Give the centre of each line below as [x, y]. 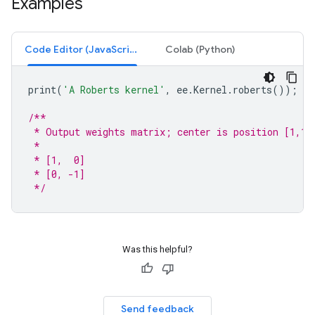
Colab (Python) [200, 49]
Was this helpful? [157, 249]
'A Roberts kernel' [114, 90]
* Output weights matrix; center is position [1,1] [170, 132]
